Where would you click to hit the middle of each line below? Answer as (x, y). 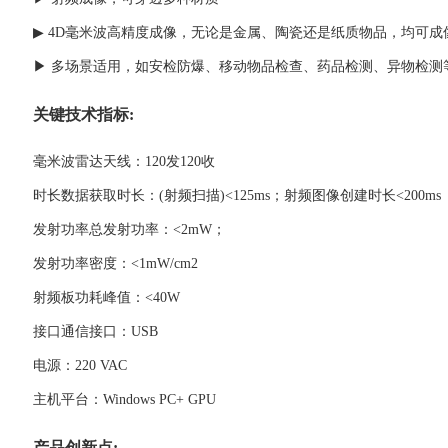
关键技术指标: (83, 114)
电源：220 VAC (80, 366)
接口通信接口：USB (95, 332)
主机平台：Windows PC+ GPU (124, 400)
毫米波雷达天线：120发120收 (124, 162)
